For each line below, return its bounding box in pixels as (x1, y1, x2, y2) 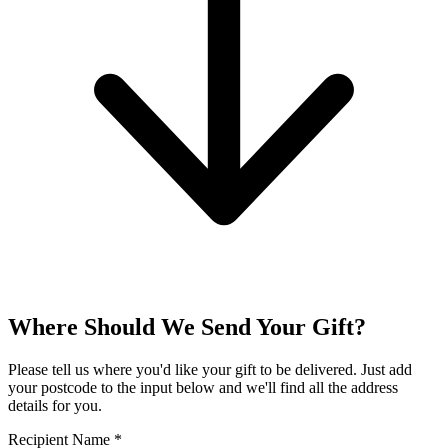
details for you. (8, 397, 102, 415)
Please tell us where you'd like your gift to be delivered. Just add (8, 361, 412, 379)
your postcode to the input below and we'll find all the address (8, 379, 398, 397)
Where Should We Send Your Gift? (8, 314, 366, 341)
